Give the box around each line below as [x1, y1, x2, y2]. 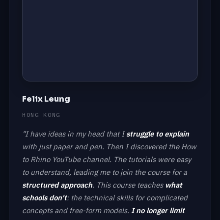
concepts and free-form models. [22, 205, 131, 215]
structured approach [22, 180, 92, 190]
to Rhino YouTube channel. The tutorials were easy [22, 154, 191, 164]
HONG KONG [22, 110, 61, 118]
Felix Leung [22, 93, 70, 104]
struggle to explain [126, 129, 189, 138]
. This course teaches [92, 180, 165, 190]
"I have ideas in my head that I [22, 129, 126, 138]
